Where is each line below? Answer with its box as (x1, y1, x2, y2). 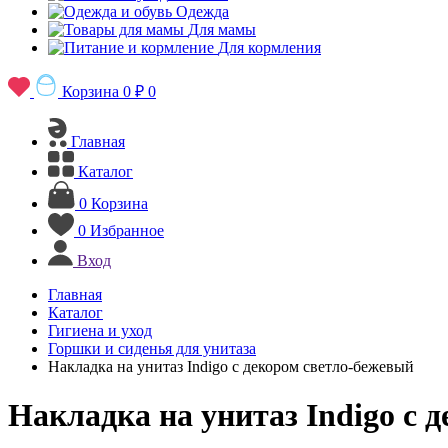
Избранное (90, 222, 164, 239)
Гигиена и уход (48, 322, 152, 339)
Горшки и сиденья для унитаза (48, 340, 256, 357)
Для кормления (218, 39, 321, 56)
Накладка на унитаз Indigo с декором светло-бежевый (48, 358, 414, 375)
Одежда (176, 3, 229, 20)
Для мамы (188, 21, 256, 38)
